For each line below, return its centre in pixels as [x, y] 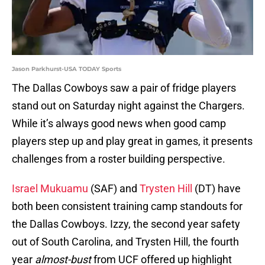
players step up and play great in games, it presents [132, 141]
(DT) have [216, 189]
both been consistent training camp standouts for [127, 206]
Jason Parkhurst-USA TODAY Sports [67, 69]
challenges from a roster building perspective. [119, 159]
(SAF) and [114, 189]
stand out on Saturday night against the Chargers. [128, 106]
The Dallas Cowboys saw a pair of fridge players [124, 88]
